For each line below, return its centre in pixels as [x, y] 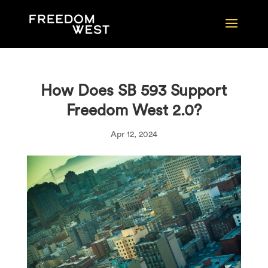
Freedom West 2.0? [134, 111]
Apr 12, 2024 [134, 135]
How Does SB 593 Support [134, 91]
